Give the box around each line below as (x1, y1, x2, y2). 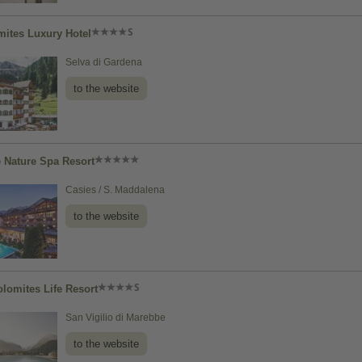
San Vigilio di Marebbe (65, 312, 166, 323)
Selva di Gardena (65, 57, 142, 68)
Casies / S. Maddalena (65, 184, 165, 196)
